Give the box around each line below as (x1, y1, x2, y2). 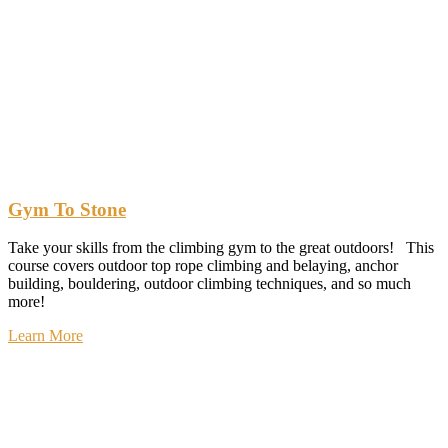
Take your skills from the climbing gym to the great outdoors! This (8, 239, 434, 257)
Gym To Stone (8, 198, 126, 220)
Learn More (8, 327, 83, 345)
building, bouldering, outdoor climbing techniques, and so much (8, 275, 411, 293)
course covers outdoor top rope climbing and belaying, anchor (8, 257, 398, 275)
